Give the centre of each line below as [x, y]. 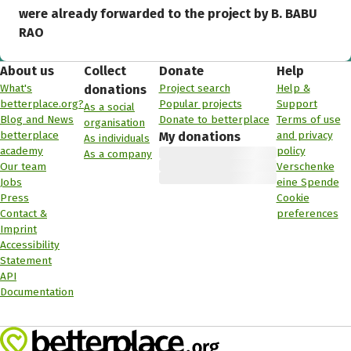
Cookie [293, 198]
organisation [114, 123]
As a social [109, 107]
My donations [199, 137]
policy [291, 151]
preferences [307, 214]
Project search [194, 89]
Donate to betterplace [214, 120]
